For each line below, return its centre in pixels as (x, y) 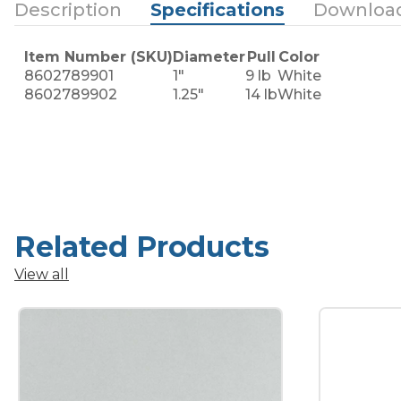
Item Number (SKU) (98, 56)
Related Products (142, 246)
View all (42, 274)
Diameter (209, 56)
